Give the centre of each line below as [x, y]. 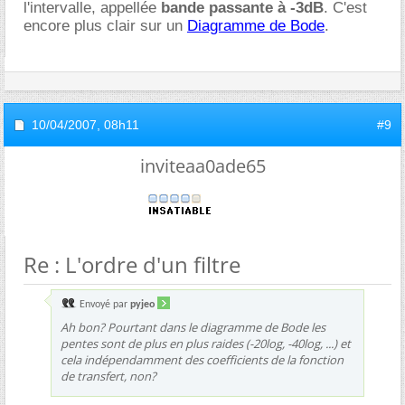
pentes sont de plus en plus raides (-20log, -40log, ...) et [206, 343]
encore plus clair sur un [105, 25]
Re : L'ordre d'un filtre [132, 264]
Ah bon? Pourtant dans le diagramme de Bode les [193, 327]
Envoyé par [104, 304]
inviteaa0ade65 [202, 165]
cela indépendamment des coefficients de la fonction [202, 359]
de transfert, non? [108, 376]
